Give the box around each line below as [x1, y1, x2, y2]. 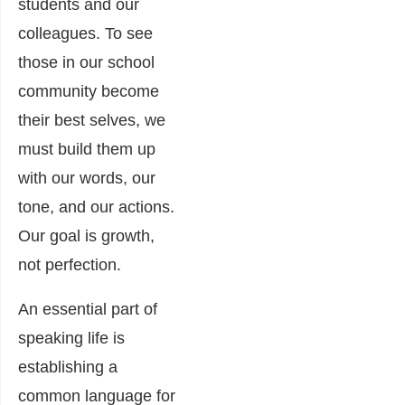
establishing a [18, 357, 118, 376]
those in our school [18, 52, 155, 71]
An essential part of [18, 299, 157, 318]
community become [18, 81, 159, 100]
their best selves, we [18, 110, 165, 129]
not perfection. [18, 255, 121, 274]
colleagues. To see [18, 24, 153, 42]
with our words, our [18, 168, 155, 187]
